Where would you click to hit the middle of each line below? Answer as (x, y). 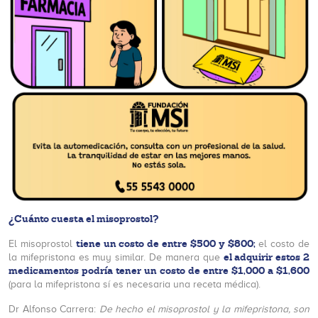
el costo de (283, 244)
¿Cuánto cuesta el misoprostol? (83, 219)
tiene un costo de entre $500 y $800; (165, 244)
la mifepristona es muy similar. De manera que (116, 258)
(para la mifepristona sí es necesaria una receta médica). (135, 285)
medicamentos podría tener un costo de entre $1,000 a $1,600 (159, 271)
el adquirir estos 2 (267, 257)
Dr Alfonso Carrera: (54, 309)
